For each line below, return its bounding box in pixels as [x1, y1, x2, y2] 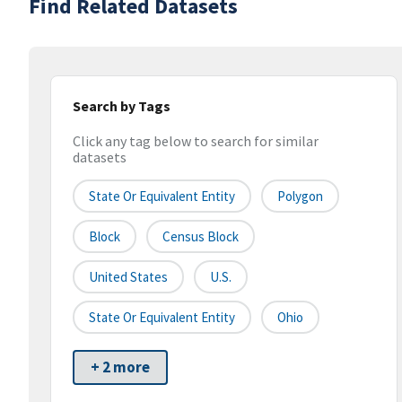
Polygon [277, 188, 323, 205]
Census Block [162, 228, 239, 246]
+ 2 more [91, 357, 150, 378]
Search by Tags [73, 97, 170, 115]
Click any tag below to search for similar [73, 132, 319, 151]
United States [89, 268, 168, 286]
